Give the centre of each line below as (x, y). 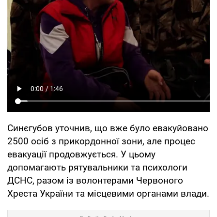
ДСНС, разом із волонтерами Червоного (95, 180)
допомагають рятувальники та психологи (97, 167)
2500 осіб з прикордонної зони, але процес (101, 141)
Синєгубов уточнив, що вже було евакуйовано (108, 128)
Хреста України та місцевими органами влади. (108, 193)
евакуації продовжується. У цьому (81, 154)
